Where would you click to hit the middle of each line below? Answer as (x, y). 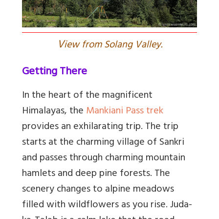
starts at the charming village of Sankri (103, 143)
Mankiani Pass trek (125, 112)
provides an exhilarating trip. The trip (100, 128)
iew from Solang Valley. (113, 46)
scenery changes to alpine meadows (98, 190)
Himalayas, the (54, 112)
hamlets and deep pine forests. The (96, 175)
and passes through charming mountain (104, 159)
